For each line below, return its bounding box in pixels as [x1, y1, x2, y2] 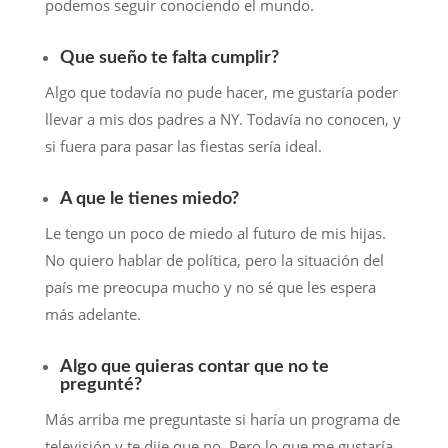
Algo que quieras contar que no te [59, 358, 329, 377]
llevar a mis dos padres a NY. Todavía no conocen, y [44, 109, 401, 130]
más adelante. [44, 304, 141, 325]
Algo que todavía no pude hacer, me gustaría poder [44, 82, 398, 103]
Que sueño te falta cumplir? [59, 49, 279, 68]
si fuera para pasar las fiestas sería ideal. [44, 136, 322, 157]
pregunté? [59, 376, 142, 395]
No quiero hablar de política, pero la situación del [44, 250, 384, 271]
